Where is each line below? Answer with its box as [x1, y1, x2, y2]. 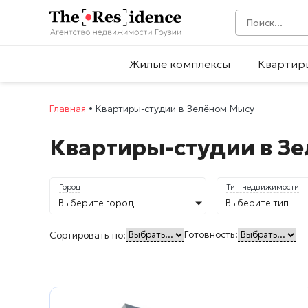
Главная [49, 102, 86, 115]
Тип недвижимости [226, 181, 299, 192]
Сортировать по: [49, 228, 126, 241]
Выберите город [58, 197, 135, 210]
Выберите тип [225, 197, 289, 210]
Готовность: [184, 228, 238, 241]
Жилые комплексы [129, 57, 230, 71]
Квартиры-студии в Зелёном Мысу [96, 102, 254, 115]
